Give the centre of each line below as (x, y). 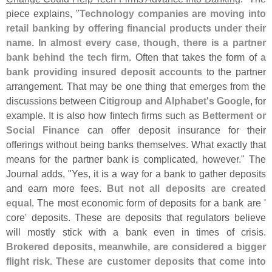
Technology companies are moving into (173, 13)
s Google (229, 100)
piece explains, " (43, 13)
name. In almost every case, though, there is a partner (136, 42)
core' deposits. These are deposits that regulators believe (136, 217)
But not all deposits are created (186, 188)
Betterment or (234, 115)
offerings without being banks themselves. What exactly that (136, 144)
